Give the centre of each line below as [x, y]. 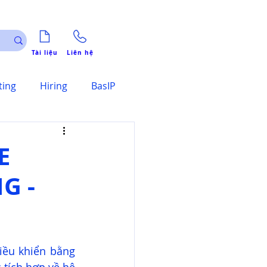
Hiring [54, 86]
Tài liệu [45, 52]
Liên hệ [80, 52]
